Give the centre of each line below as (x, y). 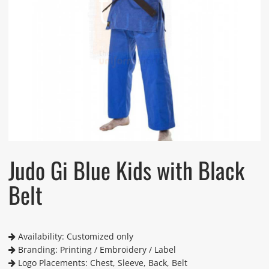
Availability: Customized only (74, 237)
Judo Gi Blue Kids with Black (126, 170)
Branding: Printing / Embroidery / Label (95, 250)
